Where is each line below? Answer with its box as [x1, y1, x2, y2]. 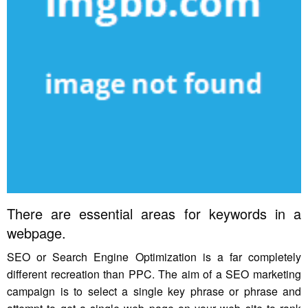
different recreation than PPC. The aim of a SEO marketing [7, 266, 301, 283]
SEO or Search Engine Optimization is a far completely [7, 249, 301, 265]
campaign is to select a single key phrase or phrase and [7, 283, 301, 300]
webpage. [7, 223, 66, 243]
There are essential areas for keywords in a [7, 203, 301, 224]
